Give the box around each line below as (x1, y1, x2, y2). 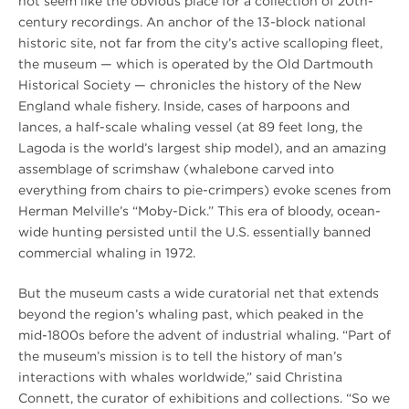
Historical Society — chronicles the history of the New (18, 77, 362, 92)
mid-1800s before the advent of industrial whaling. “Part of (18, 327, 391, 342)
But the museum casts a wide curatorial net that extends (18, 285, 379, 300)
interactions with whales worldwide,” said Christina (18, 369, 342, 384)
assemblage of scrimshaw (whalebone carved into (18, 161, 334, 176)
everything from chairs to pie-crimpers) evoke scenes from (18, 182, 391, 197)
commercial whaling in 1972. (18, 245, 195, 260)
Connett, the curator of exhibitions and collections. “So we (18, 390, 390, 405)
